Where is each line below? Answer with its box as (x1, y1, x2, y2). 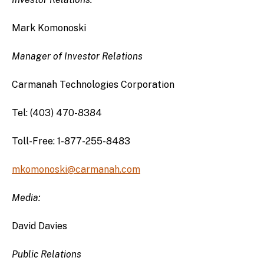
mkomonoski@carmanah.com (12, 163, 140, 175)
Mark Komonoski (12, 22, 86, 34)
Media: (12, 192, 41, 203)
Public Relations (12, 248, 81, 260)
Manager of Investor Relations (12, 50, 143, 62)
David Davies (12, 220, 67, 232)
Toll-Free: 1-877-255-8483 (12, 135, 130, 147)
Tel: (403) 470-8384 (12, 107, 102, 118)
